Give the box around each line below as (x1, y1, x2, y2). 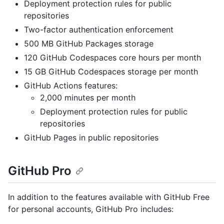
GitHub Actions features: (24, 80, 117, 91)
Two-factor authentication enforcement (24, 24, 173, 35)
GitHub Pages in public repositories (24, 132, 158, 143)
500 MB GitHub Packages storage (24, 38, 153, 49)
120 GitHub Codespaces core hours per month (24, 52, 201, 63)
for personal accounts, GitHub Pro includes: (8, 203, 173, 214)
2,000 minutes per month (40, 92, 135, 103)
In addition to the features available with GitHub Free (8, 191, 209, 202)
